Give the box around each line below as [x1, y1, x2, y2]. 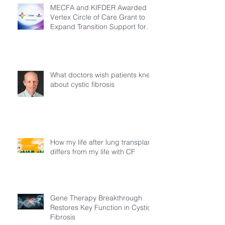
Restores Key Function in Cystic [50, 202, 151, 212]
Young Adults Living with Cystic [50, 31, 150, 41]
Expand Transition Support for [50, 22, 146, 31]
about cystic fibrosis [50, 79, 115, 89]
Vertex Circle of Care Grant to [50, 12, 145, 22]
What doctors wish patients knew [50, 70, 155, 79]
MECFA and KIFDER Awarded [50, 3, 147, 12]
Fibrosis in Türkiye [50, 41, 107, 50]
